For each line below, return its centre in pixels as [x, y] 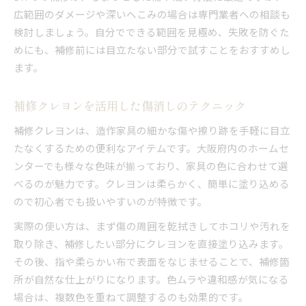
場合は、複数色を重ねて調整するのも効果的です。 [131, 296]
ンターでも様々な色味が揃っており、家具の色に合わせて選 [151, 165]
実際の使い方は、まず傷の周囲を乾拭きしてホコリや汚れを [152, 225]
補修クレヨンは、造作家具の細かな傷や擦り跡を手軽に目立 [152, 130]
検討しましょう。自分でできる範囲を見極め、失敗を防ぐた [152, 31]
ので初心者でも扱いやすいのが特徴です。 [111, 201]
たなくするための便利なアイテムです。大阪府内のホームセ [151, 148]
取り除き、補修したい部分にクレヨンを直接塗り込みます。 [151, 243]
